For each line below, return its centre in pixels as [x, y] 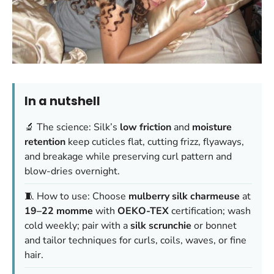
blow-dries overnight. [72, 171]
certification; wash [210, 211]
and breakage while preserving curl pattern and [128, 156]
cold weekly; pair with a [77, 225]
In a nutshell [62, 101]
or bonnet [214, 225]
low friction [146, 127]
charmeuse [215, 196]
